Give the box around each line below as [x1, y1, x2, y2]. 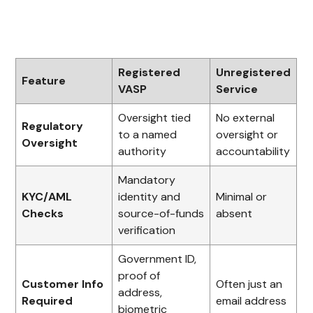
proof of [118, 268, 161, 283]
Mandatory [118, 172, 176, 187]
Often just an [216, 276, 283, 291]
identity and [118, 189, 181, 204]
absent [216, 205, 253, 221]
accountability [216, 143, 291, 159]
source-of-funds [118, 205, 205, 221]
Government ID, [118, 251, 197, 266]
